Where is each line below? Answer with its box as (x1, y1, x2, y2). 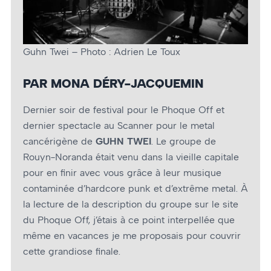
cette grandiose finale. (23, 246, 120, 258)
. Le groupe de (151, 135, 216, 148)
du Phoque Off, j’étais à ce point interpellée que (23, 214, 235, 226)
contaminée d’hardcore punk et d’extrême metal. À (23, 183, 248, 195)
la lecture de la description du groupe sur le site (23, 198, 238, 211)
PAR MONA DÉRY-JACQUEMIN (23, 76, 203, 91)
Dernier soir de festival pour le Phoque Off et (23, 104, 224, 116)
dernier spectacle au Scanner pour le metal (23, 120, 215, 132)
